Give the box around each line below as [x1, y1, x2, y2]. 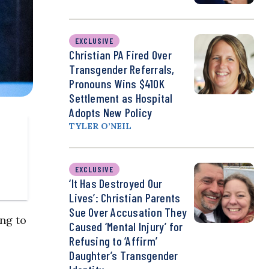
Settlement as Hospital [69, 91, 173, 106]
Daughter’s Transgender [69, 248, 178, 263]
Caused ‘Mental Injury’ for [69, 219, 183, 234]
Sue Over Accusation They [69, 205, 187, 220]
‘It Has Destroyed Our [69, 176, 163, 191]
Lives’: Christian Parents [69, 190, 181, 205]
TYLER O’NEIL [69, 121, 132, 132]
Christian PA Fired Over [69, 47, 172, 62]
